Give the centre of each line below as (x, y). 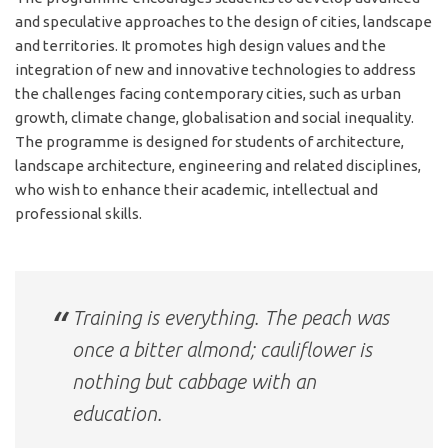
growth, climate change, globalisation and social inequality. (214, 117)
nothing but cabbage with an (194, 381)
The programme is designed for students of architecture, (209, 141)
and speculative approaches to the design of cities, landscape (223, 21)
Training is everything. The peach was (230, 317)
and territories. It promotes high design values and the (200, 45)
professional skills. (78, 213)
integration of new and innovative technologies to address (215, 69)
